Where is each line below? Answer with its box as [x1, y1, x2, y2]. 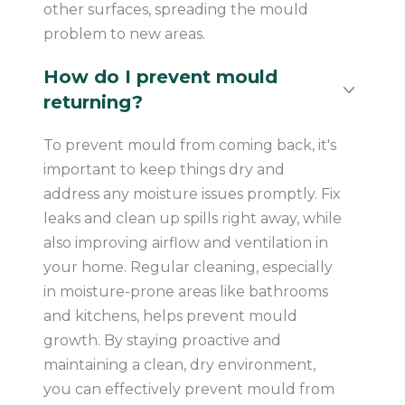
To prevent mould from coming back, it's [42, 137, 336, 155]
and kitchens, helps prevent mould [42, 307, 297, 325]
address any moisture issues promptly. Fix [42, 185, 341, 203]
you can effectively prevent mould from [42, 381, 334, 399]
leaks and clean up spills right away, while [42, 210, 342, 228]
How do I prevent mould [42, 66, 278, 89]
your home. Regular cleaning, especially [42, 259, 333, 277]
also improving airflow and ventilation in [42, 234, 328, 252]
